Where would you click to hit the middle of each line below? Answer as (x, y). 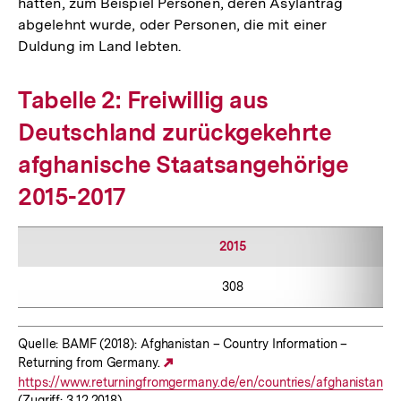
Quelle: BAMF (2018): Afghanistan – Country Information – (183, 344)
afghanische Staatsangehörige (183, 165)
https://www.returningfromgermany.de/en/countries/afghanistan (200, 383)
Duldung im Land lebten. (100, 47)
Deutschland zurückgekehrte (174, 132)
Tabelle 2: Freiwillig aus (143, 100)
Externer (202, 363)
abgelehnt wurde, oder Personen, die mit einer (173, 25)
